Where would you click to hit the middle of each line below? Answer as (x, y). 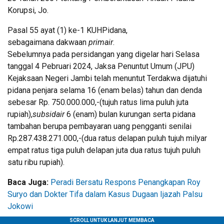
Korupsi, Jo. (28, 10)
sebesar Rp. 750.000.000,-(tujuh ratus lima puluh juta (98, 102)
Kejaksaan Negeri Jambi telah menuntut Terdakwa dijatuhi (107, 78)
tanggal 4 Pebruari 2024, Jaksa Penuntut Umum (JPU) (101, 66)
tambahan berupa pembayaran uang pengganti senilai (99, 126)
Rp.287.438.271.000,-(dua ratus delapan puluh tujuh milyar (107, 138)
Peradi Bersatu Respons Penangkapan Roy (125, 182)
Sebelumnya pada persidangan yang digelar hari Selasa (103, 54)
